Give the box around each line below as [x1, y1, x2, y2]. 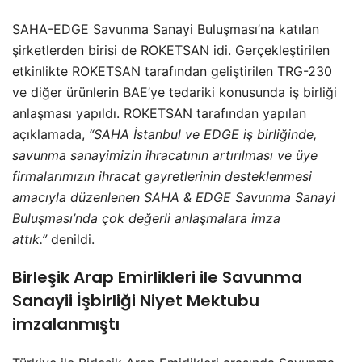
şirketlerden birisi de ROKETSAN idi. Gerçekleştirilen [12, 41, 330, 58]
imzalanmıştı [12, 312, 120, 335]
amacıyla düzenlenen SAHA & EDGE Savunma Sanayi [12, 188, 335, 205]
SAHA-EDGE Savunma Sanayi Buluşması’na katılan [12, 20, 319, 37]
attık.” [12, 230, 51, 247]
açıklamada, [12, 125, 89, 142]
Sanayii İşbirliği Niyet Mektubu [12, 288, 259, 312]
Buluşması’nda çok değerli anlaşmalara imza [12, 209, 280, 226]
